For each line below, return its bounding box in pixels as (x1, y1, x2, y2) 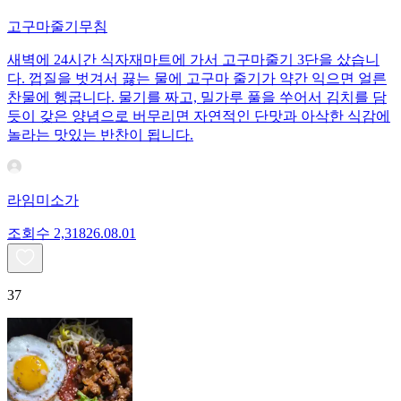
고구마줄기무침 (7, 18, 107, 34)
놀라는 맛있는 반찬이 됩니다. (7, 126, 193, 142)
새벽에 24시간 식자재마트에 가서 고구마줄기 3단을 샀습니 (7, 51, 380, 67)
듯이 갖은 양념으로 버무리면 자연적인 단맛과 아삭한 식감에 (7, 107, 390, 124)
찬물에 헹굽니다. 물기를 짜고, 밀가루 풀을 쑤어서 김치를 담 (7, 89, 387, 105)
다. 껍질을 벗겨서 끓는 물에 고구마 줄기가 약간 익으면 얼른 (7, 70, 387, 86)
